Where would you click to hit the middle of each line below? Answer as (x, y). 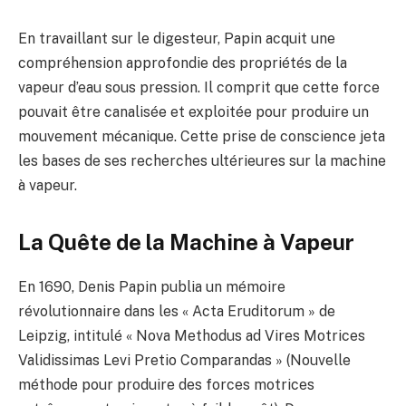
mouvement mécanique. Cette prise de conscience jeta (202, 136)
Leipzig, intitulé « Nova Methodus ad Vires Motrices (192, 335)
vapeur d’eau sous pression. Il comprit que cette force (199, 87)
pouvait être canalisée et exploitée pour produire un (193, 111)
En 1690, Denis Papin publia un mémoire (152, 286)
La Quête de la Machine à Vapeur (186, 242)
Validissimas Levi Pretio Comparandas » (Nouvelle (184, 360)
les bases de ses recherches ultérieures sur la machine (202, 160)
